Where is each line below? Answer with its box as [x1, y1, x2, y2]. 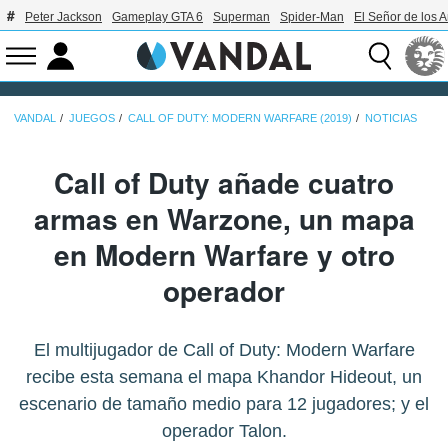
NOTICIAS [365, 111, 417, 124]
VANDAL [14, 111, 56, 124]
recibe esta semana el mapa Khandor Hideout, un [26, 366, 422, 387]
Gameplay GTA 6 [112, 10, 203, 24]
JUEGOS [69, 111, 115, 124]
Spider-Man [280, 10, 344, 24]
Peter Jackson [25, 10, 102, 24]
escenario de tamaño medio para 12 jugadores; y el [19, 393, 429, 414]
